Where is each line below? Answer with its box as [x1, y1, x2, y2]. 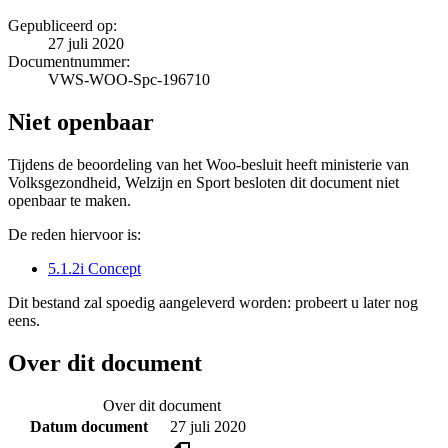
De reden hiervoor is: [8, 225, 141, 243]
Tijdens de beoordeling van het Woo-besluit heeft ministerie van [8, 155, 409, 173]
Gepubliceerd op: [8, 16, 117, 34]
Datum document [29, 417, 148, 435]
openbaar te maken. [8, 191, 131, 209]
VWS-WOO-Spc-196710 [48, 70, 210, 88]
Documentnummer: [8, 52, 130, 70]
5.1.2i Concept [48, 259, 141, 277]
